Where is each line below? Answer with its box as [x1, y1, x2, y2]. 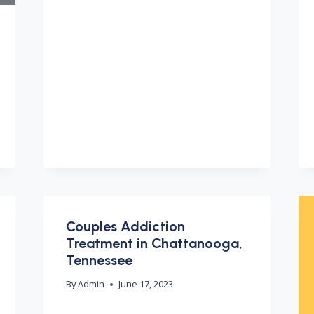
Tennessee [65, 252, 132, 269]
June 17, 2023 [118, 278, 173, 291]
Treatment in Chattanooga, [65, 235, 243, 252]
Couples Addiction [65, 218, 185, 235]
